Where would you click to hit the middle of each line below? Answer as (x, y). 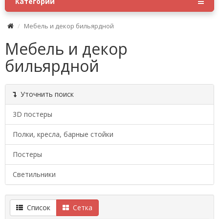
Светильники (34, 174)
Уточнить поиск (45, 94)
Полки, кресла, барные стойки (63, 134)
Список (37, 208)
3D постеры (33, 114)
